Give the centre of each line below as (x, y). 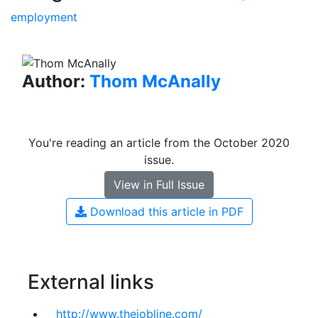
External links (91, 282)
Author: (56, 82)
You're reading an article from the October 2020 (159, 143)
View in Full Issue (159, 185)
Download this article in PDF (165, 212)
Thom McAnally (155, 82)
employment (44, 17)
